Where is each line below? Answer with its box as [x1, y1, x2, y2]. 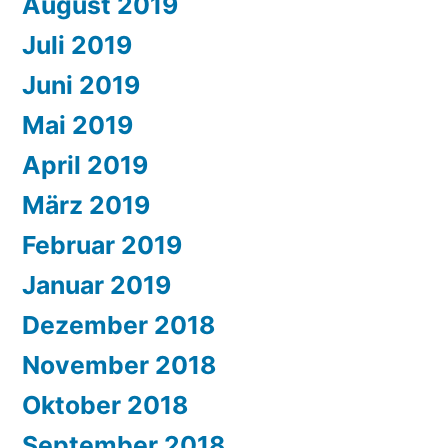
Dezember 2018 [22, 310, 215, 341]
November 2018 [22, 350, 216, 381]
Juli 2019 [22, 30, 132, 61]
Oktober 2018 [22, 390, 188, 421]
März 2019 [22, 190, 150, 221]
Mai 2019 [22, 110, 133, 141]
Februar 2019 [22, 230, 182, 261]
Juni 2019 [22, 70, 140, 101]
